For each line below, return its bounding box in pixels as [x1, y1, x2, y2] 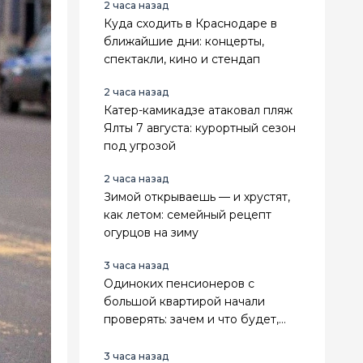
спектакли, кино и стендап [104, 51, 260, 66]
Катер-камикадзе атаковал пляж [104, 102, 293, 117]
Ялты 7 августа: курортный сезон [104, 120, 296, 135]
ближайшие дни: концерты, [104, 33, 264, 49]
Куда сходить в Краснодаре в [104, 15, 277, 31]
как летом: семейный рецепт [104, 207, 271, 222]
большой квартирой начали [104, 293, 265, 309]
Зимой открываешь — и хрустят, [104, 189, 290, 204]
